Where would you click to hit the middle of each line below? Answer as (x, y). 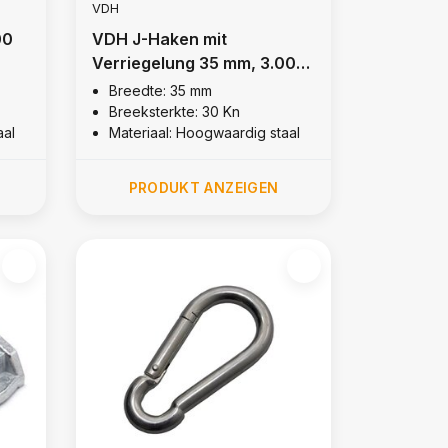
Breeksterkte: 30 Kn (174, 111)
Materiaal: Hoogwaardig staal (204, 132)
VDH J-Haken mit (159, 38)
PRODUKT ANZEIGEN (203, 187)
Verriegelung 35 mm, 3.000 (199, 62)
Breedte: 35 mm (160, 90)
